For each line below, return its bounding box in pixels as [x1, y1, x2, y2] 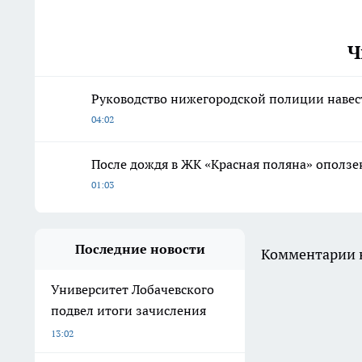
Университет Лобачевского [51, 280, 214, 297]
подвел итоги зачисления [51, 301, 206, 318]
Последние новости [74, 240, 205, 257]
